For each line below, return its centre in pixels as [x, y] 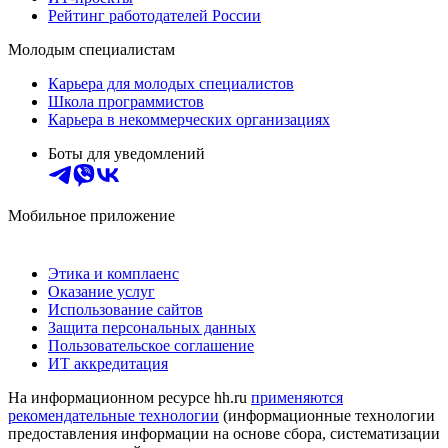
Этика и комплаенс [113, 273]
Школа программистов [126, 101]
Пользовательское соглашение [151, 345]
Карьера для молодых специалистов [171, 83]
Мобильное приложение [91, 215]
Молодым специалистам [91, 49]
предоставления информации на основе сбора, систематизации [224, 433]
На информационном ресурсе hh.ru [129, 397]
